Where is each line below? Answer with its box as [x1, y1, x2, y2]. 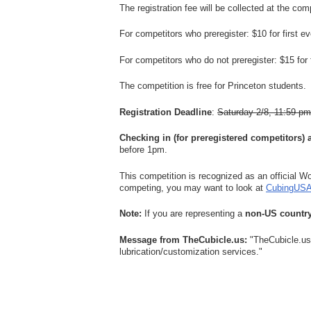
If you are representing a [142, 208, 245, 219]
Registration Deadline [119, 106, 212, 117]
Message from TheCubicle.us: [119, 234, 247, 245]
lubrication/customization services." [119, 246, 262, 257]
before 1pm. [119, 144, 167, 155]
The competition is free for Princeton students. [119, 81, 306, 92]
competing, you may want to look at [119, 182, 266, 193]
